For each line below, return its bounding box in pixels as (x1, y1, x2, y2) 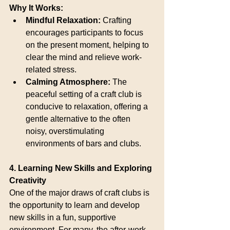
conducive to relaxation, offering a (26, 102, 150, 111)
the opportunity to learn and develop (9, 201, 142, 209)
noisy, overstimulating (26, 127, 106, 136)
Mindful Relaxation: (26, 16, 101, 25)
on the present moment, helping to (26, 41, 151, 49)
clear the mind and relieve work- (26, 53, 142, 62)
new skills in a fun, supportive (9, 213, 118, 222)
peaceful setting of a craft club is (26, 90, 144, 99)
